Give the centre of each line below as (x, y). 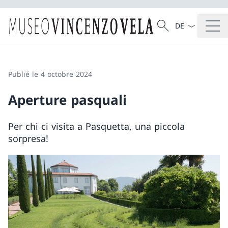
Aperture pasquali (67, 100)
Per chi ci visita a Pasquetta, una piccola (96, 126)
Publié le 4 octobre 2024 (50, 74)
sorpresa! (28, 138)
